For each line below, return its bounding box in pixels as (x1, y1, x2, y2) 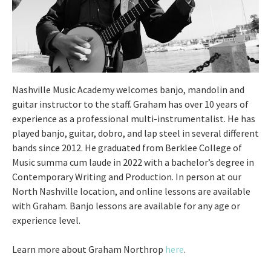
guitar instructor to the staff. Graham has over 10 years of (12, 97, 249, 110)
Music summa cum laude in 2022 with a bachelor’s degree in (12, 155, 254, 168)
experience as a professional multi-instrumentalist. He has (12, 112, 255, 125)
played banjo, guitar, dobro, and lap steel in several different (12, 126, 259, 139)
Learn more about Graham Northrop (12, 243, 165, 255)
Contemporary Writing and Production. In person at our (12, 170, 241, 183)
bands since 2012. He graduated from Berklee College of (12, 141, 242, 154)
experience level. (12, 214, 82, 226)
